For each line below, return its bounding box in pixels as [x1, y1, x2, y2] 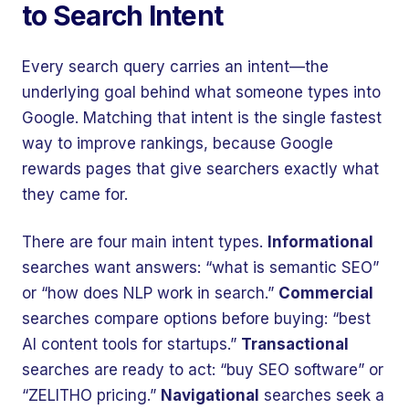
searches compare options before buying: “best [22, 309, 371, 328]
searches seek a [259, 386, 384, 404]
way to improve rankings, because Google [22, 134, 333, 152]
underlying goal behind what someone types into [22, 83, 381, 101]
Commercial [278, 284, 373, 302]
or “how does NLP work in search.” [22, 284, 278, 302]
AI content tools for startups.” [22, 335, 241, 353]
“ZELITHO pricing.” [22, 386, 161, 404]
